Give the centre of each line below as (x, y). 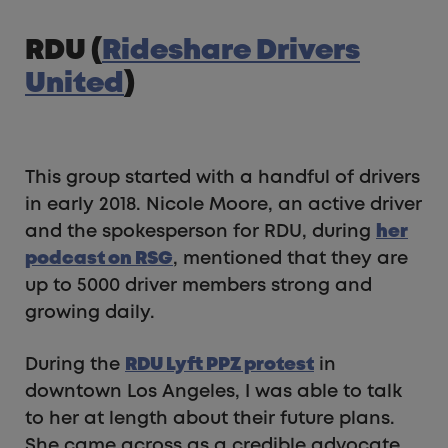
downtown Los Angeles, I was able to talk (213, 392)
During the (75, 365)
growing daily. (90, 313)
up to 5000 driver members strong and (198, 286)
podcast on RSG (99, 259)
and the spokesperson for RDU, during (200, 232)
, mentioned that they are (290, 259)
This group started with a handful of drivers (222, 178)
